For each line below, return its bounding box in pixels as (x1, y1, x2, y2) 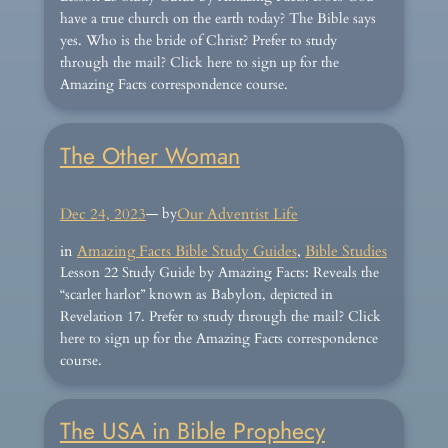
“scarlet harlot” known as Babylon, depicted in (59, 284, 333, 304)
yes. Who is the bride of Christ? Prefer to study (59, 31, 337, 51)
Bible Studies (304, 240, 387, 261)
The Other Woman (59, 138, 240, 173)
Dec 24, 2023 (59, 204, 146, 225)
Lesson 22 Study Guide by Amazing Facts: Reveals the (59, 262, 379, 282)
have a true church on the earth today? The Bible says (59, 9, 376, 29)
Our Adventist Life (176, 204, 298, 225)
